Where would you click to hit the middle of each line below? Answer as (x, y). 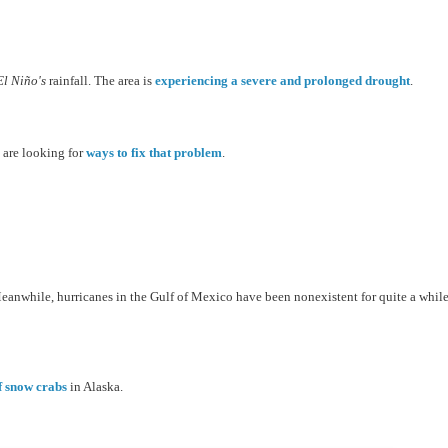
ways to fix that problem (153, 153)
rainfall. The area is (101, 81)
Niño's (29, 81)
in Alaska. (94, 387)
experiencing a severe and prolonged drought (282, 81)
